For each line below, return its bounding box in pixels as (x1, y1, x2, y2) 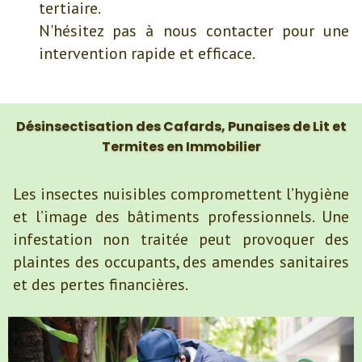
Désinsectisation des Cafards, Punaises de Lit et (15, 117, 347, 136)
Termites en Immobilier (101, 137, 261, 156)
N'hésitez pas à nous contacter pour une (39, 20, 349, 41)
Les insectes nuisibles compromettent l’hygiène (13, 183, 349, 204)
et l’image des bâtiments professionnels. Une (13, 206, 349, 227)
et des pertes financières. (13, 274, 188, 295)
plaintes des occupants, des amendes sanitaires (13, 251, 349, 272)
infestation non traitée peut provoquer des (13, 229, 349, 250)
